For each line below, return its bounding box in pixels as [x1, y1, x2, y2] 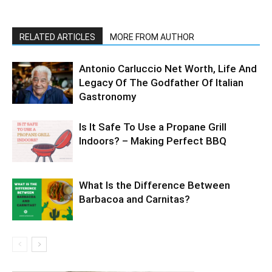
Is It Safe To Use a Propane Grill [79, 121, 226, 134]
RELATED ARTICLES [19, 32, 95, 42]
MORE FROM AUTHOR [110, 32, 194, 42]
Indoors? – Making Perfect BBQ [79, 135, 226, 148]
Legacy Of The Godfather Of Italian [79, 76, 243, 89]
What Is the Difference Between [79, 179, 230, 192]
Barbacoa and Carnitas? [79, 193, 190, 206]
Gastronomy [79, 90, 136, 103]
